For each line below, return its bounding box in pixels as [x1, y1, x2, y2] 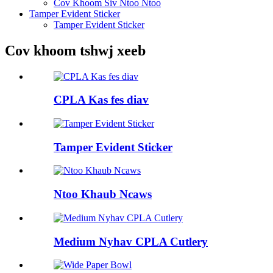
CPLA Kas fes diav [54, 93, 149, 107]
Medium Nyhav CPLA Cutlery [54, 235, 208, 248]
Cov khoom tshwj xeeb [5, 42, 146, 58]
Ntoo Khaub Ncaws [54, 188, 152, 201]
